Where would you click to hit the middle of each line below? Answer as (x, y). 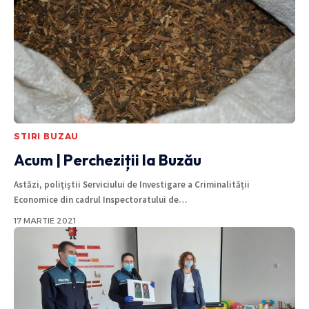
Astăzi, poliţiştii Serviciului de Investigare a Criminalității (132, 185)
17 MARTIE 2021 (45, 221)
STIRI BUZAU (47, 137)
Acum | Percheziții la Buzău (108, 160)
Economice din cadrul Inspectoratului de (96, 200)
